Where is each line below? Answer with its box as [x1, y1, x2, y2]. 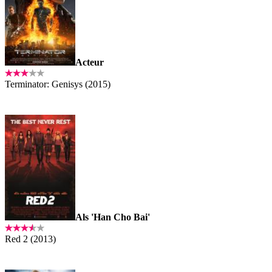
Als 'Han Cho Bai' [75, 211, 150, 222]
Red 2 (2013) [5, 233, 56, 244]
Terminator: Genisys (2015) [5, 78, 110, 89]
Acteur [75, 56, 104, 67]
